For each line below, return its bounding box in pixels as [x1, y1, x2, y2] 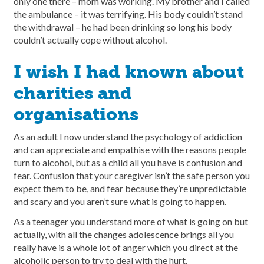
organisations [14, 104, 138, 126]
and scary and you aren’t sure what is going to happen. [14, 196, 226, 207]
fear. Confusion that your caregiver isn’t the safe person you [14, 170, 250, 181]
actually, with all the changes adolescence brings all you [14, 229, 234, 240]
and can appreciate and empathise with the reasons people [14, 144, 246, 156]
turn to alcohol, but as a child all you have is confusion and [14, 157, 242, 169]
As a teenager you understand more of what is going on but [14, 216, 248, 227]
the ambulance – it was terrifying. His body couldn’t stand [14, 8, 243, 20]
